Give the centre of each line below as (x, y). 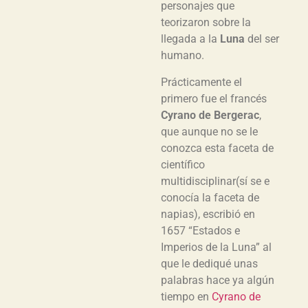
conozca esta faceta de (217, 148)
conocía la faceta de (210, 197)
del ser (262, 39)
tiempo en (186, 296)
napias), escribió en (208, 214)
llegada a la (190, 39)
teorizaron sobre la (206, 23)
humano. (183, 56)
